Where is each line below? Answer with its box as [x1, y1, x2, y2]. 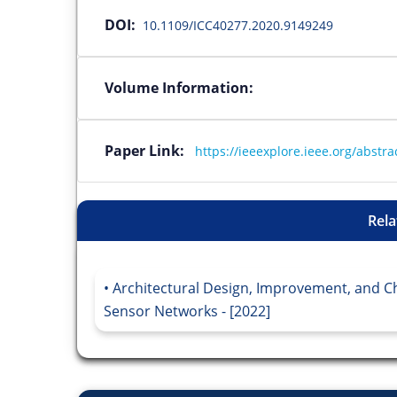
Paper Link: [105, 140, 191, 160]
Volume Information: [105, 77, 253, 97]
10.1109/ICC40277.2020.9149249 [143, 16, 333, 34]
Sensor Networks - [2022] [104, 300, 270, 321]
